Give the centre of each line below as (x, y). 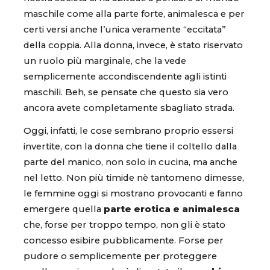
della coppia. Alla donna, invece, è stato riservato (133, 46)
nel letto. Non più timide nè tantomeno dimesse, (134, 177)
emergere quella (64, 209)
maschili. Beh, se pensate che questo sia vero (126, 93)
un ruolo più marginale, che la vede (105, 61)
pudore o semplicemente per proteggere (120, 256)
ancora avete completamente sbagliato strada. (129, 108)
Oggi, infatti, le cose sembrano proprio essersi (128, 130)
